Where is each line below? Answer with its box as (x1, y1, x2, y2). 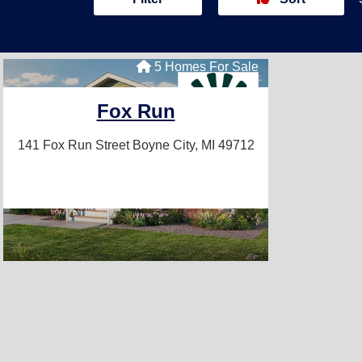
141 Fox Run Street (17, 138, 133, 153)
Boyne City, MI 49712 (132, 138, 255, 153)
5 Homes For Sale (151, 60, 259, 74)
